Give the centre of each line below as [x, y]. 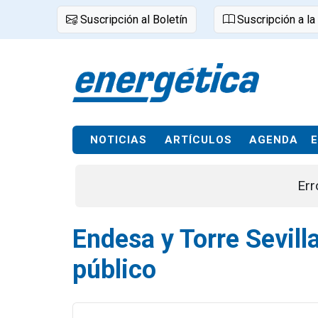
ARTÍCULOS [198, 140]
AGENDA [274, 140]
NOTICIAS [119, 140]
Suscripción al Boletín [132, 20]
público [114, 270]
